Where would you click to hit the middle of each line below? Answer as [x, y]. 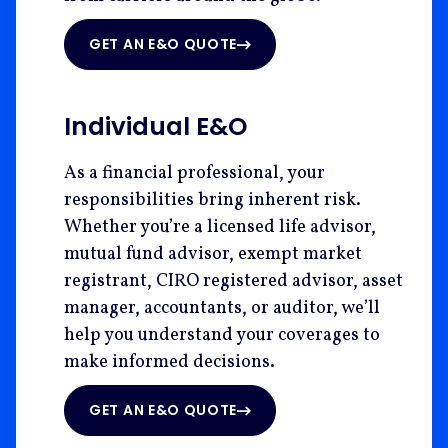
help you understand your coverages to [222, 336]
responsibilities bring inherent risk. [212, 201]
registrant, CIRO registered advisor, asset [233, 282]
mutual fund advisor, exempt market [213, 255]
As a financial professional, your [194, 174]
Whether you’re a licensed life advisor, [220, 228]
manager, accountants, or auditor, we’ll [222, 309]
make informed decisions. [169, 363]
